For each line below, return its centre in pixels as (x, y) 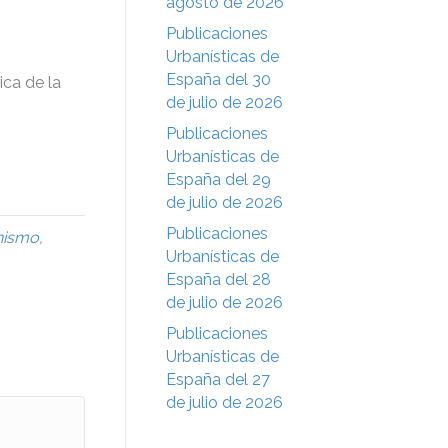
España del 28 (218, 279)
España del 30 (218, 79)
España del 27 (218, 379)
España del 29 (218, 179)
